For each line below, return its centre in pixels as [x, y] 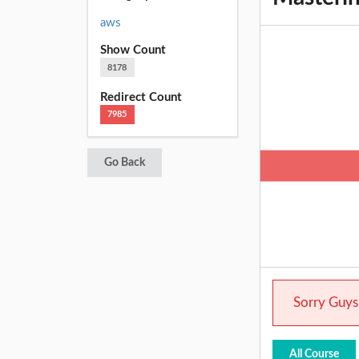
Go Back [124, 163]
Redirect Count [141, 97]
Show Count [133, 50]
